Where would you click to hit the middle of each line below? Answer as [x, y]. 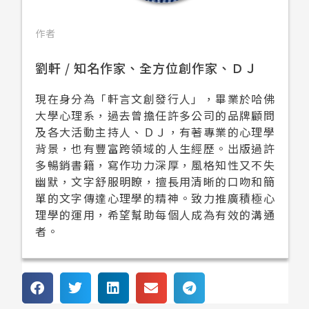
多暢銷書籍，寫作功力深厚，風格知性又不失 [155, 165]
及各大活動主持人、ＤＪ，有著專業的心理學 [155, 132]
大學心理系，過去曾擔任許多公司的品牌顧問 [155, 116]
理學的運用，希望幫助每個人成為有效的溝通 [155, 215]
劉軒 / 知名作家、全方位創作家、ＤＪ [147, 68]
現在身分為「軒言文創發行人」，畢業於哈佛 [155, 99]
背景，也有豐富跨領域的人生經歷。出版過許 [155, 149]
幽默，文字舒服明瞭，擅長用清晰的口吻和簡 [155, 182]
